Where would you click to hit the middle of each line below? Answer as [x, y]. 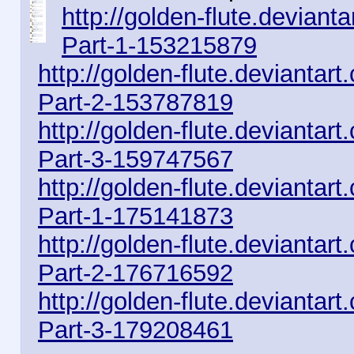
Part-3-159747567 [136, 159]
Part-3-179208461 [136, 330]
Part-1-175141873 [136, 216]
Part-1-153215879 [159, 45]
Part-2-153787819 [136, 102]
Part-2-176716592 [136, 273]
